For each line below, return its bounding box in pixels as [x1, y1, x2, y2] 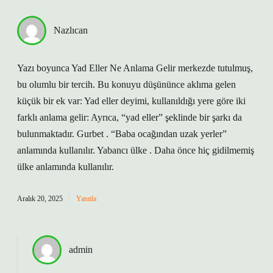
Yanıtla [76, 194, 96, 203]
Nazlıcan [54, 25, 88, 35]
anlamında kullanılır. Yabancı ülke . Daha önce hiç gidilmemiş [17, 145, 254, 155]
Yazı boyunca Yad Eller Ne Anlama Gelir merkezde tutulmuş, [17, 63, 253, 73]
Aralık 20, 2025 [17, 194, 63, 203]
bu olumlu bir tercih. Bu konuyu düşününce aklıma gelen [17, 79, 236, 90]
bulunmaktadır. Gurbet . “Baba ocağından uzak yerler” [17, 129, 227, 139]
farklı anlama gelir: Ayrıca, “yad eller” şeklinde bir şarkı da [17, 112, 242, 122]
